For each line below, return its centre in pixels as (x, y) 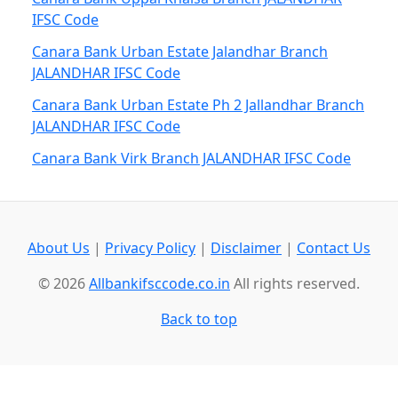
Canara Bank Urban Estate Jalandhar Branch (180, 52)
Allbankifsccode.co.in (159, 283)
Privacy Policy (150, 248)
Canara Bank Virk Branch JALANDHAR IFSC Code (191, 158)
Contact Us (334, 248)
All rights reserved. (295, 283)
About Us (59, 248)
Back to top (199, 319)
